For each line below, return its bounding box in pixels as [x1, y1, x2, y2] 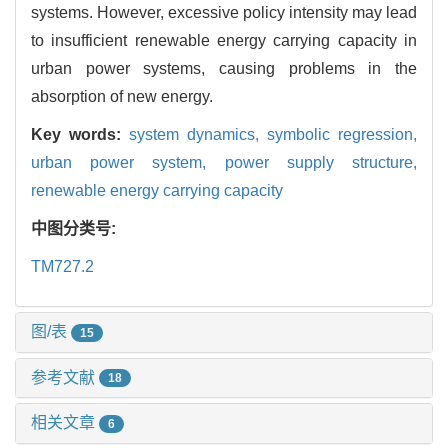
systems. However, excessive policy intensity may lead [31, 3, 417, 21]
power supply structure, [224, 153, 418, 171]
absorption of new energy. [31, 87, 213, 105]
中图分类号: [31, 219, 120, 237]
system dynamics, [129, 125, 267, 143]
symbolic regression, [267, 125, 417, 143]
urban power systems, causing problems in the [31, 59, 417, 77]
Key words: [31, 125, 129, 143]
